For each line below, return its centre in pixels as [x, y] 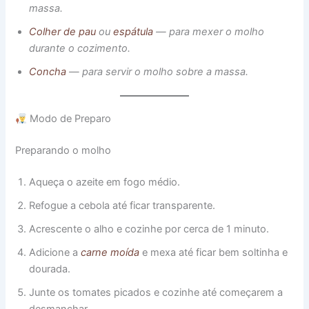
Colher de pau [63, 32]
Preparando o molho [63, 151]
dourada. [50, 269]
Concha [49, 72]
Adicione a [55, 253]
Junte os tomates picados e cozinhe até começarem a [156, 293]
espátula [133, 32]
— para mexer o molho [209, 32]
